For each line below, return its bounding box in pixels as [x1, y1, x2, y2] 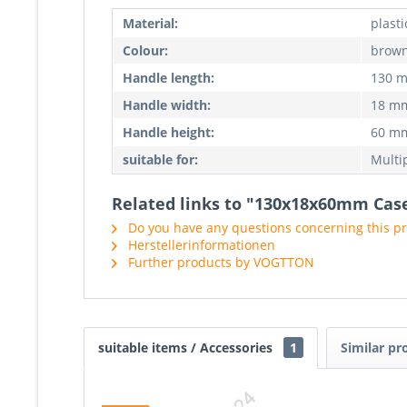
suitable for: [123, 151, 198, 168]
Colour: [123, 42, 168, 59]
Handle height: [123, 124, 214, 141]
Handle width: [123, 96, 211, 114]
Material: [123, 15, 178, 32]
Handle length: [123, 69, 214, 86]
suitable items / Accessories [98, 339, 276, 356]
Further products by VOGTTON [124, 253, 314, 271]
